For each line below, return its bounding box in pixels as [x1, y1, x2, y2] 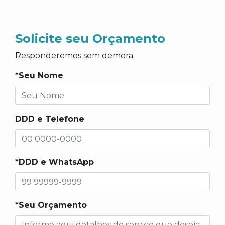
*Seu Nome [15, 71, 63, 80]
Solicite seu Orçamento [15, 31, 165, 46]
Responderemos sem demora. [15, 51, 135, 60]
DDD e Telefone [15, 114, 84, 124]
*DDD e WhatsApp [15, 157, 94, 167]
